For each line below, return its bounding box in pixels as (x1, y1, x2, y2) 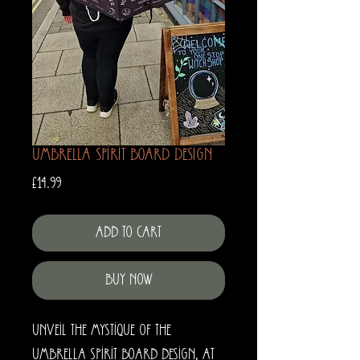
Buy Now (104, 272, 153, 289)
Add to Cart (96, 225, 162, 242)
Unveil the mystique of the (32, 323, 171, 340)
